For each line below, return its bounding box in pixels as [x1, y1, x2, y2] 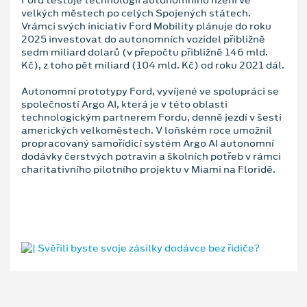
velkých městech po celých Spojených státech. [21, 5, 251, 20]
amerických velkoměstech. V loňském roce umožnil [21, 123, 272, 137]
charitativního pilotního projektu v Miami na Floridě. [21, 162, 275, 176]
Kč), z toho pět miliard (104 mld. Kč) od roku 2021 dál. [21, 58, 284, 72]
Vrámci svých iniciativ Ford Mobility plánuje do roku [21, 19, 271, 33]
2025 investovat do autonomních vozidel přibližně [21, 32, 265, 46]
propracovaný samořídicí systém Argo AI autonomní [21, 136, 274, 150]
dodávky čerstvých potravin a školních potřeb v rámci [21, 149, 281, 163]
